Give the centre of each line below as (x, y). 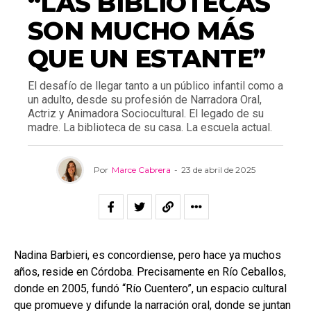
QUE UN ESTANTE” (147, 58)
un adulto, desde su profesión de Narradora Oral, (145, 99)
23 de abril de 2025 (218, 169)
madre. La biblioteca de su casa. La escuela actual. (150, 127)
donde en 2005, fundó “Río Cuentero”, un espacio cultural (150, 288)
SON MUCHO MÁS (141, 30)
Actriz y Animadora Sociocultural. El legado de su (146, 113)
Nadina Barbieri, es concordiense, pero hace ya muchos (148, 255)
